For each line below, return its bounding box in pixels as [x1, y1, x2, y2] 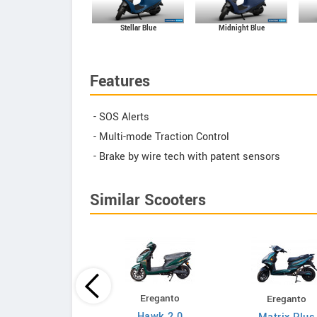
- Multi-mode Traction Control [93, 129, 229, 144]
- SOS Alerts [93, 109, 149, 125]
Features [90, 69, 150, 93]
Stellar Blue [120, 23, 156, 34]
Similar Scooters [90, 188, 206, 212]
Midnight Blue [218, 23, 265, 33]
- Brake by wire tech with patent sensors [93, 149, 280, 164]
